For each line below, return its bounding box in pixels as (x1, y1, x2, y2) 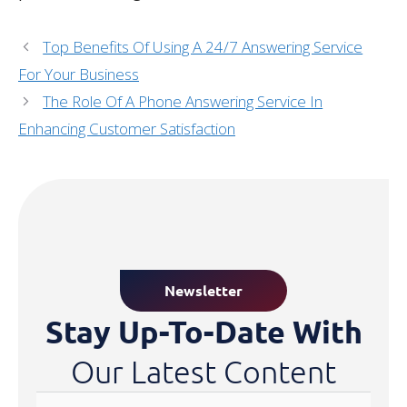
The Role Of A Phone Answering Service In (43, 90, 323, 112)
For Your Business (18, 63, 139, 84)
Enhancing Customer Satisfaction (18, 117, 235, 139)
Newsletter (164, 280, 243, 300)
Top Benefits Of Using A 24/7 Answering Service (43, 35, 363, 57)
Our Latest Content (71, 352, 336, 390)
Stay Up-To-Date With (45, 311, 362, 351)
